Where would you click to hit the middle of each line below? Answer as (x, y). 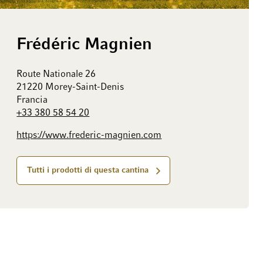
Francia (32, 101)
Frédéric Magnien (85, 45)
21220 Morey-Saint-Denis (70, 88)
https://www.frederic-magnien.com (89, 136)
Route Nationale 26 (56, 75)
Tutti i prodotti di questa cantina (88, 171)
